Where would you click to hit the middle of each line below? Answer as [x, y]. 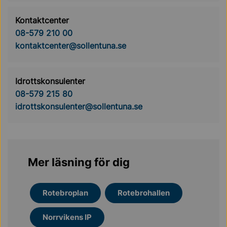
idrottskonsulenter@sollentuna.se [79, 106]
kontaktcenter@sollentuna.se [71, 45]
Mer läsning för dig [79, 162]
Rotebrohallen [144, 193]
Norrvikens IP [67, 217]
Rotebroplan [65, 193]
